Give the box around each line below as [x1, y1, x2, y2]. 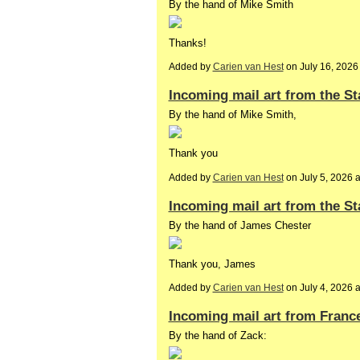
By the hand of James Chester [168, 219, 311, 231]
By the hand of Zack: [168, 329, 267, 342]
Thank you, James [168, 257, 256, 270]
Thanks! [168, 36, 207, 49]
